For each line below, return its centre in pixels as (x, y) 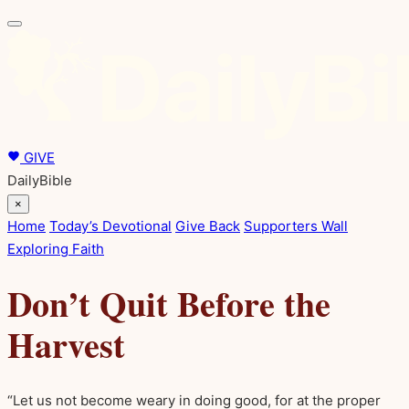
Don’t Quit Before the (169, 304)
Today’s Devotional (110, 226)
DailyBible (40, 180)
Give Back (208, 226)
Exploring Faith (56, 249)
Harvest (66, 345)
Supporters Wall (296, 226)
